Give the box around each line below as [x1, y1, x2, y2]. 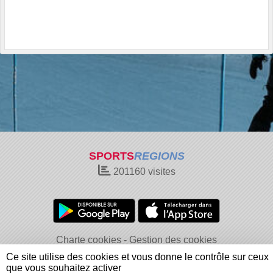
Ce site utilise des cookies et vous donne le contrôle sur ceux [6, 252, 269, 262]
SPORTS [88, 150, 134, 162]
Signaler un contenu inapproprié [115, 247, 253, 258]
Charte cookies [56, 235, 121, 245]
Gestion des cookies [129, 235, 217, 245]
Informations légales [19, 247, 107, 258]
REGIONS [133, 150, 185, 162]
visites [145, 166, 175, 177]
